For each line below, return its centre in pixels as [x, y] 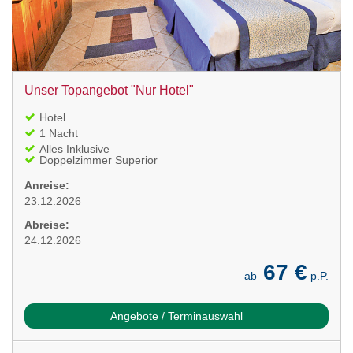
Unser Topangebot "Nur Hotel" [109, 90]
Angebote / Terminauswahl [176, 316]
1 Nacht [59, 133]
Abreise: [47, 224]
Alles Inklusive [74, 149]
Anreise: [47, 185]
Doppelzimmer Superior [98, 160]
